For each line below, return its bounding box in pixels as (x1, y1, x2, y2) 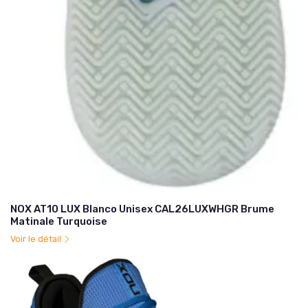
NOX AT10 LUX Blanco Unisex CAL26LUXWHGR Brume (10, 203, 274, 216)
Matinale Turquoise (10, 215, 107, 228)
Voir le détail (10, 234, 63, 245)
